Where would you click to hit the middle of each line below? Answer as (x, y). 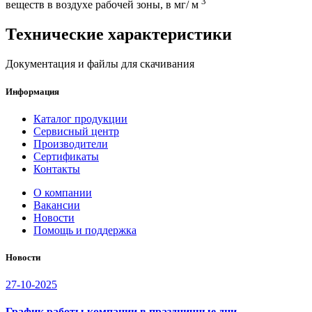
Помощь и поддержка (85, 230)
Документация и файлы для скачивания (100, 64)
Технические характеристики (119, 34)
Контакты (57, 169)
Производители (71, 143)
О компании (63, 192)
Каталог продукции (80, 118)
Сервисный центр (76, 131)
